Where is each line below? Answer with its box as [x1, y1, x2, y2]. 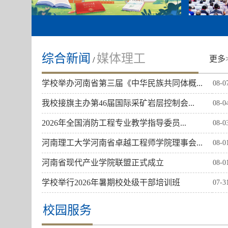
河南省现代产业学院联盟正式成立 [42, 158, 164, 167]
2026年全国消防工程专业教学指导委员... [42, 119, 186, 128]
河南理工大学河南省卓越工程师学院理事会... [42, 138, 203, 148]
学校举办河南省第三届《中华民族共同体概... [42, 79, 203, 88]
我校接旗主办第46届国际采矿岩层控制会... [42, 99, 194, 108]
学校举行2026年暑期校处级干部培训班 [42, 178, 180, 187]
